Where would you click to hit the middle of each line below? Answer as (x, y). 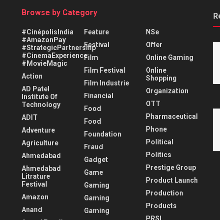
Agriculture (40, 143)
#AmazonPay (44, 40)
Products (162, 206)
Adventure (38, 130)
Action (32, 76)
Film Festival (104, 70)
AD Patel (36, 89)
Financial (98, 96)
